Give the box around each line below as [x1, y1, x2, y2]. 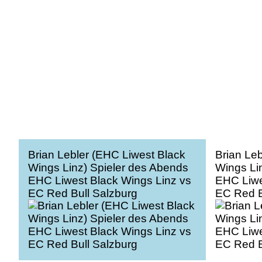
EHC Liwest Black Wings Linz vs [28, 174, 191, 187]
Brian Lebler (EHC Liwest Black [28, 149, 185, 161]
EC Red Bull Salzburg [28, 187, 137, 200]
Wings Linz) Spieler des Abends [28, 161, 188, 174]
